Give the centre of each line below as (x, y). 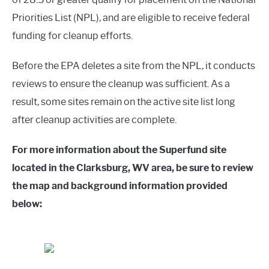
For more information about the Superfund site (119, 150)
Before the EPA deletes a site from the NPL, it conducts (134, 66)
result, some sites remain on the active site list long (124, 102)
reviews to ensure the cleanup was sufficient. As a (121, 84)
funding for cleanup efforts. (72, 36)
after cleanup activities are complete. (94, 120)
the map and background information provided (120, 186)
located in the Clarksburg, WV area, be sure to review (133, 168)
